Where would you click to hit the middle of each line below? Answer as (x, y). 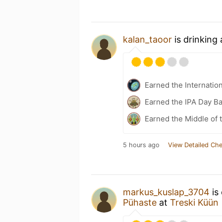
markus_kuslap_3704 (166, 192)
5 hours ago (141, 145)
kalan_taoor (147, 39)
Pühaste (141, 202)
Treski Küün (194, 202)
